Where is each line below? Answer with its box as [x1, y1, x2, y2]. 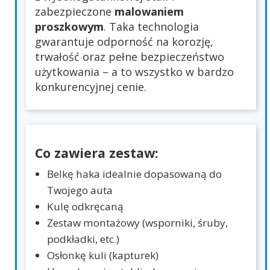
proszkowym [35, 19, 104, 34]
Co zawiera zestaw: [35, 144, 159, 162]
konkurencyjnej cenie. [35, 80, 146, 95]
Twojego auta [47, 183, 113, 198]
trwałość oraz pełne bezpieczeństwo [35, 49, 224, 64]
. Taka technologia [104, 19, 199, 34]
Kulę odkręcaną [47, 199, 124, 214]
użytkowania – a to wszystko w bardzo [35, 64, 234, 80]
